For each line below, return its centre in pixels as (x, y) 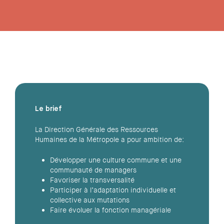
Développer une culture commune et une (116, 160)
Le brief (49, 109)
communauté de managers (93, 170)
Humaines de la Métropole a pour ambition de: (110, 139)
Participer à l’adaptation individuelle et (113, 190)
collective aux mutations (90, 200)
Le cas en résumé (112, 59)
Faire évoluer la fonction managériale (111, 210)
